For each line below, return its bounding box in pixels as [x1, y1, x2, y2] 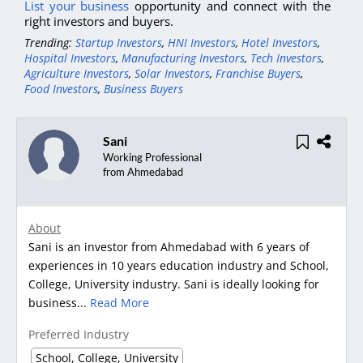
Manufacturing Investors [122, 50, 245, 66]
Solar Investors [135, 66, 210, 82]
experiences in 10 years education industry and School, [28, 258, 329, 274]
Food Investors [24, 81, 98, 97]
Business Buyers [104, 81, 183, 97]
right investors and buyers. [24, 13, 173, 30]
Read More [89, 295, 149, 311]
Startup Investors [75, 35, 162, 51]
